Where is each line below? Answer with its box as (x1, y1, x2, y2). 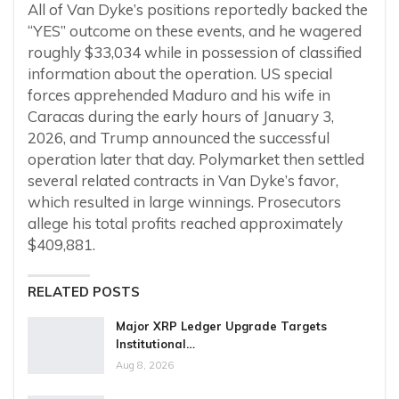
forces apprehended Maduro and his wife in (28, 85, 330, 105)
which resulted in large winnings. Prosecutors (28, 192, 341, 212)
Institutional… (116, 337, 195, 352)
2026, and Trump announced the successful (28, 128, 330, 148)
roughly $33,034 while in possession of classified (28, 43, 362, 62)
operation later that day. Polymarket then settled (28, 150, 364, 169)
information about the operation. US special (28, 64, 332, 84)
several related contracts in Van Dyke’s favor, (28, 171, 338, 191)
